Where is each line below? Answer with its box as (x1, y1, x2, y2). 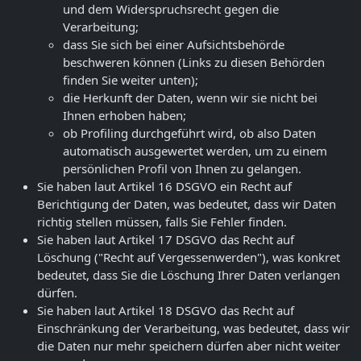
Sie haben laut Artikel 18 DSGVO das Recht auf (37, 301, 294, 318)
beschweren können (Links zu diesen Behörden (63, 53, 325, 70)
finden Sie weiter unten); (63, 71, 198, 88)
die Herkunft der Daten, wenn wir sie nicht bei (63, 89, 317, 106)
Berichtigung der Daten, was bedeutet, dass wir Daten (37, 195, 336, 212)
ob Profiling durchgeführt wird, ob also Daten (63, 124, 316, 141)
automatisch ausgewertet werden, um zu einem (63, 142, 327, 159)
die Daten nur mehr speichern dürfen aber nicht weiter (37, 337, 340, 354)
